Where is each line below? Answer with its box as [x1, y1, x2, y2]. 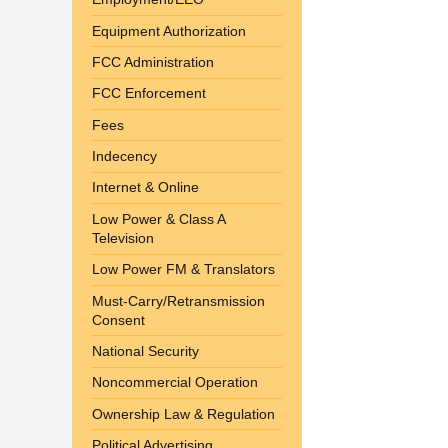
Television [92, 229, 154, 246]
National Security [92, 342, 199, 359]
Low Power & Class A [92, 210, 226, 227]
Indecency [92, 148, 157, 165]
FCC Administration [92, 53, 214, 70]
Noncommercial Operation [92, 374, 258, 391]
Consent [92, 311, 145, 328]
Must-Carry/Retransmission [92, 292, 265, 309]
